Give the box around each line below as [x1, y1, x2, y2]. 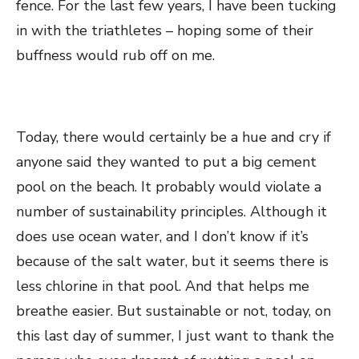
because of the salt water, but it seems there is [16, 252, 329, 271]
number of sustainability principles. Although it [16, 202, 327, 221]
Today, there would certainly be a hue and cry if [16, 127, 331, 147]
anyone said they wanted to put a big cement [16, 152, 317, 171]
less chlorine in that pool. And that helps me [16, 276, 309, 296]
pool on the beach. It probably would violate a [16, 177, 321, 196]
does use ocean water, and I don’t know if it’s [16, 227, 309, 246]
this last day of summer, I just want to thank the [16, 326, 334, 345]
